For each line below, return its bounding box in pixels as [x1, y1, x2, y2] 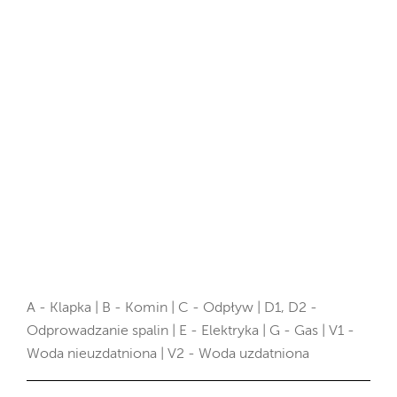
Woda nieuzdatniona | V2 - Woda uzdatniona [27, 347, 309, 362]
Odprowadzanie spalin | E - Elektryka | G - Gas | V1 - [27, 324, 354, 339]
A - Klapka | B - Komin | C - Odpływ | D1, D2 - [27, 301, 317, 316]
